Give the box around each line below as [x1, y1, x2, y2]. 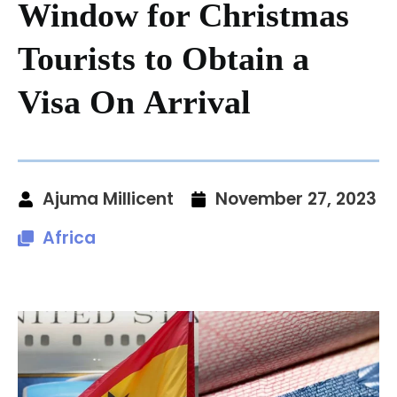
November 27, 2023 [215, 186, 377, 211]
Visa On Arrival [18, 82, 251, 121]
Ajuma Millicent [43, 186, 174, 211]
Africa [43, 225, 96, 250]
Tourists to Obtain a [18, 39, 309, 77]
